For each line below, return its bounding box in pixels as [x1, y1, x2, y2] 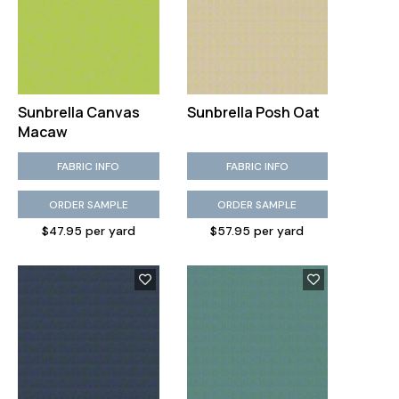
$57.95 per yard [210, 224, 305, 239]
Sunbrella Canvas [18, 102, 140, 122]
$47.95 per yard [41, 224, 135, 239]
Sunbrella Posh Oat [186, 102, 320, 122]
